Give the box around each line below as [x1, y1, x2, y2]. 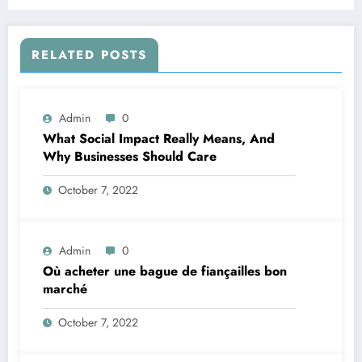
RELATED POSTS [32, 46, 147, 65]
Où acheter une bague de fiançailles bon [43, 262, 287, 281]
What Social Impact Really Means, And [43, 129, 275, 149]
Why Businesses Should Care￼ [43, 147, 217, 166]
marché [43, 280, 87, 299]
